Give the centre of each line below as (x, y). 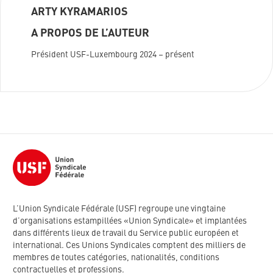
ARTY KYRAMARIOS (80, 12)
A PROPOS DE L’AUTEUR (90, 34)
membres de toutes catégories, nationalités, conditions (116, 258)
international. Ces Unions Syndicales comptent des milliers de (129, 246)
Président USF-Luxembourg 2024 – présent (113, 55)
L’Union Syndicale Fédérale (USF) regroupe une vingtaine (119, 209)
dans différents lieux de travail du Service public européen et (126, 234)
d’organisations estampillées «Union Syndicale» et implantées (130, 222)
